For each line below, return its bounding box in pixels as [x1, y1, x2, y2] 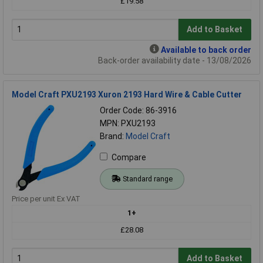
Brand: [100, 131, 126, 141]
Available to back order [161, 45, 251, 55]
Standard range [122, 174, 173, 183]
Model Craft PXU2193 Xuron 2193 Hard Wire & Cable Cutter [12, 89, 242, 99]
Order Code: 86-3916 [100, 105, 177, 115]
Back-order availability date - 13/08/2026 [98, 55, 251, 65]
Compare [112, 152, 146, 162]
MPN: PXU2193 [100, 118, 156, 128]
